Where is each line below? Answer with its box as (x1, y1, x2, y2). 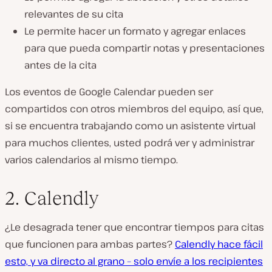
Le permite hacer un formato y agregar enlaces (24, 24, 246, 38)
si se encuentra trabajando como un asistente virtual (5, 118, 256, 132)
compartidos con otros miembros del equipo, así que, (5, 101, 263, 115)
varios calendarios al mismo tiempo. (5, 152, 178, 166)
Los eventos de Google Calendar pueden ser (5, 84, 213, 98)
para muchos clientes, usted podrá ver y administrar (5, 135, 254, 149)
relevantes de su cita (24, 7, 123, 21)
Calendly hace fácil (175, 237, 263, 251)
